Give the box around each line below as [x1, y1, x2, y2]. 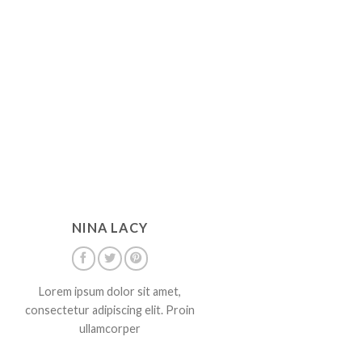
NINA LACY [72, 220, 148, 236]
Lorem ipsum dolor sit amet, [39, 284, 181, 298]
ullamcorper [79, 321, 141, 335]
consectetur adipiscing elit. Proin [25, 302, 195, 317]
